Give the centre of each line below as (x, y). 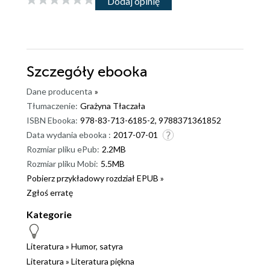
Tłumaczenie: (52, 105)
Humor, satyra (97, 246)
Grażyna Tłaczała (113, 105)
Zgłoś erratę (50, 192)
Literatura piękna (103, 261)
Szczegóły (62, 72)
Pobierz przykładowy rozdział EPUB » (95, 178)
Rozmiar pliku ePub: (63, 149)
